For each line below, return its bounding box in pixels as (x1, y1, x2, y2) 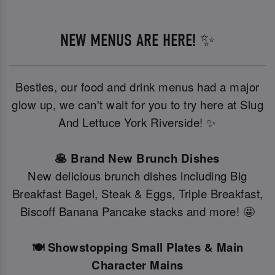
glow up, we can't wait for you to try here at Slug (12, 96, 263, 112)
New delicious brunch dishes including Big (28, 167, 247, 184)
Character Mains (91, 256, 184, 273)
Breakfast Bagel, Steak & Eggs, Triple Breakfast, (12, 185, 263, 201)
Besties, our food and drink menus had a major (15, 78, 260, 95)
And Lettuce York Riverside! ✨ (58, 114, 217, 130)
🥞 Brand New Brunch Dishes (55, 149, 220, 166)
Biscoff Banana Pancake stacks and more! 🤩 (20, 203, 255, 219)
